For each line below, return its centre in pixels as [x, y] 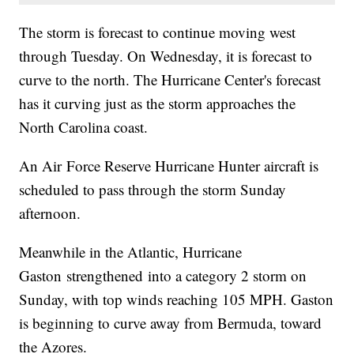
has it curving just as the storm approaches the [158, 104]
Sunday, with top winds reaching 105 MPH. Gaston [177, 299]
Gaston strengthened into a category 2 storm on [163, 276]
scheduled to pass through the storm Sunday [153, 190]
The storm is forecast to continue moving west [158, 32]
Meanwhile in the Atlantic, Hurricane [131, 252]
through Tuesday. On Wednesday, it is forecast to [166, 56]
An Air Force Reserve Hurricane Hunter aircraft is [169, 166]
